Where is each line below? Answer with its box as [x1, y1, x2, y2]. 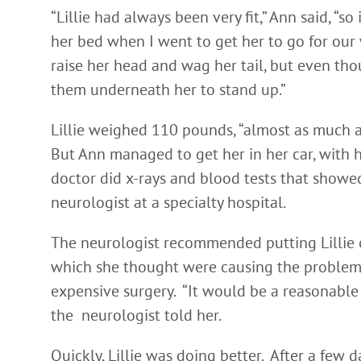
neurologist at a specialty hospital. [51, 192, 286, 212]
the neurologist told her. [51, 305, 222, 325]
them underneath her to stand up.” [51, 79, 286, 99]
